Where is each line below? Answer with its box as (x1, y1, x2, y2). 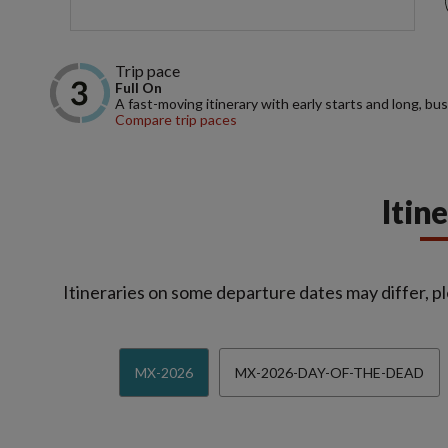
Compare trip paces (115, 111, 237, 129)
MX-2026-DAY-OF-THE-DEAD (234, 364, 424, 382)
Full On (115, 79, 162, 97)
